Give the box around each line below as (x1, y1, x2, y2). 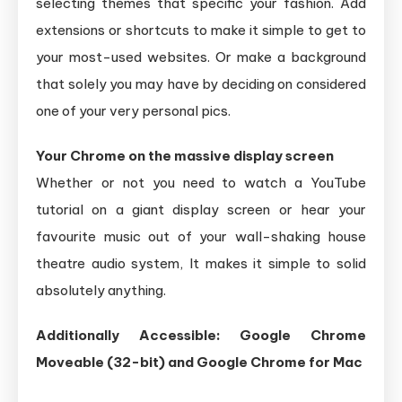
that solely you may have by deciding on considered (36, 74, 366, 92)
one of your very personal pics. (36, 101, 231, 119)
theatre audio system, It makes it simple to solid (36, 254, 366, 272)
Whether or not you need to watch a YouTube (36, 173, 366, 191)
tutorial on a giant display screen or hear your (36, 200, 366, 218)
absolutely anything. (36, 281, 166, 299)
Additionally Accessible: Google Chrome (36, 326, 366, 344)
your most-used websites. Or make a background (36, 48, 366, 66)
